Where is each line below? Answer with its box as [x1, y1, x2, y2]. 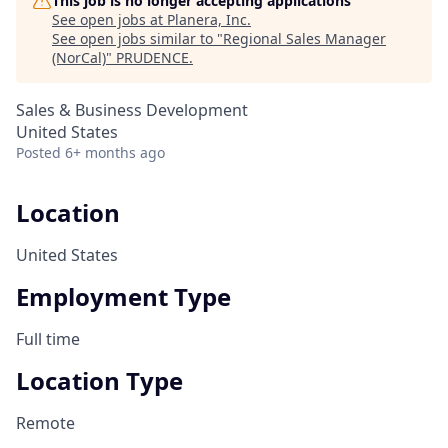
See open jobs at [52, 10, 167, 29]
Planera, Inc [167, 10, 247, 29]
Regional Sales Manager [223, 29, 386, 48]
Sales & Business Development [16, 99, 248, 121]
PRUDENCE [116, 48, 189, 67]
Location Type [16, 363, 183, 397]
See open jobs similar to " [52, 29, 223, 48]
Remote [16, 411, 75, 434]
